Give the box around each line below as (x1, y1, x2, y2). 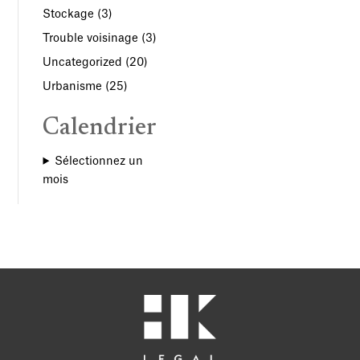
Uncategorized (43, 56, 123, 68)
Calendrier (43, 116, 157, 141)
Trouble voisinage (43, 32, 139, 44)
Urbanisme (43, 80, 103, 92)
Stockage (43, 8, 95, 20)
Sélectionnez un (55, 155, 144, 167)
